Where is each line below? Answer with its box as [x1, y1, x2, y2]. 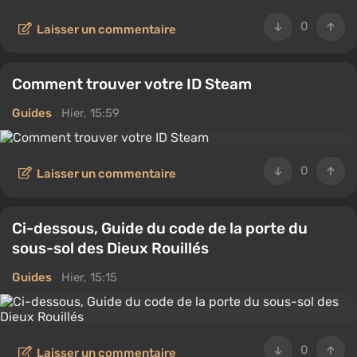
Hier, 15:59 [61, 106, 120, 120]
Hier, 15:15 [61, 270, 117, 284]
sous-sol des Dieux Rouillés [12, 239, 209, 257]
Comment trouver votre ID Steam [12, 75, 252, 93]
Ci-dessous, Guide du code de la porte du [12, 219, 308, 237]
